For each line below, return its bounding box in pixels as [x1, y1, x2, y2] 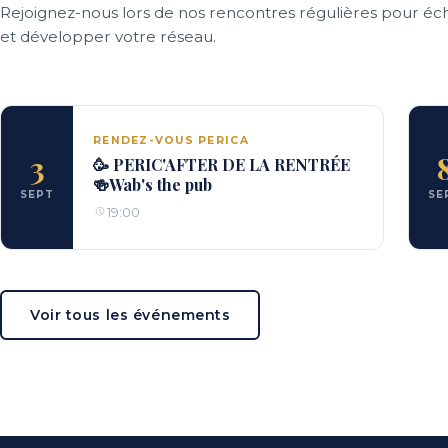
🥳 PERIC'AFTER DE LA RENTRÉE [93, 153, 350, 175]
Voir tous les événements [30, 306, 231, 325]
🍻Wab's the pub [93, 173, 212, 195]
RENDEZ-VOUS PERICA [93, 134, 249, 148]
